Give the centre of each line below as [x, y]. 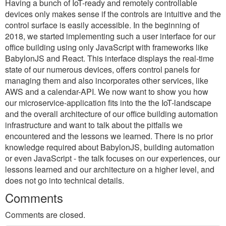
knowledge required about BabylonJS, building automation [110, 147]
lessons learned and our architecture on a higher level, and [110, 169]
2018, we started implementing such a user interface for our [110, 36]
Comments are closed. [45, 215]
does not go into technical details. [65, 180]
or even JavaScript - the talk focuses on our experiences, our [112, 158]
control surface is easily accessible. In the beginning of [102, 25]
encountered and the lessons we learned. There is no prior [109, 136]
